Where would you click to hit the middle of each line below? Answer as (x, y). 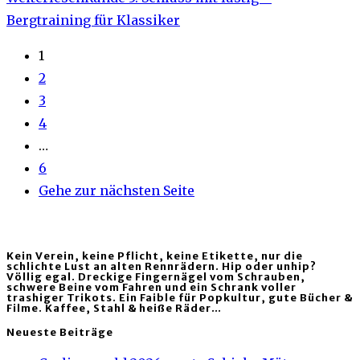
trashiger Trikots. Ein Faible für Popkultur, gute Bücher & (180, 298)
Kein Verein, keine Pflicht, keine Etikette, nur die (155, 256)
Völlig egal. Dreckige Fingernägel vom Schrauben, (156, 277)
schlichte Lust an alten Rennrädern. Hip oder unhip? (162, 267)
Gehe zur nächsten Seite (117, 190)
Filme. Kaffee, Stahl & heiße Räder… (114, 309)
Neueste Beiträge (60, 333)
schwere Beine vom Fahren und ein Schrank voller (151, 288)
